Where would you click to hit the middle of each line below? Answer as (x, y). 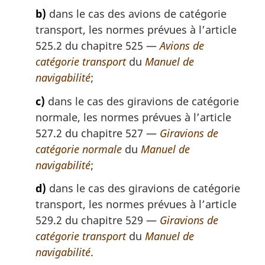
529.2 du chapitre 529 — (98, 220)
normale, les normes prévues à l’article (133, 117)
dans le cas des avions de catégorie (136, 14)
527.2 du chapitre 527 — (98, 133)
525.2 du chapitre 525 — (98, 46)
